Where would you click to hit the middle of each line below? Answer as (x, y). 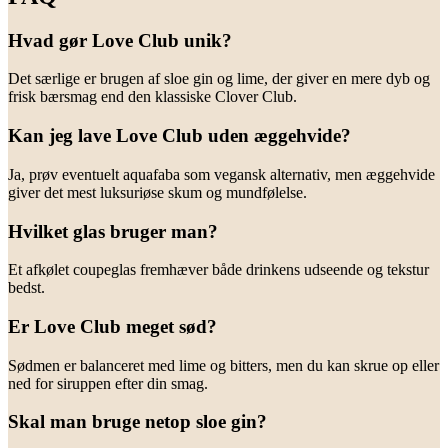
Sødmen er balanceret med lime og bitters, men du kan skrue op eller (223, 365)
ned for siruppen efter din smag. (108, 383)
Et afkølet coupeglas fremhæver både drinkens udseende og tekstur (218, 270)
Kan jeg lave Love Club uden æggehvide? (179, 136)
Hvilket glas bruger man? (113, 231)
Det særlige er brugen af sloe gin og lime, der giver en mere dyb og (219, 79)
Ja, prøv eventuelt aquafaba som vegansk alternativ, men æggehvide (221, 174)
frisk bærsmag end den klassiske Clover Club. (152, 97)
